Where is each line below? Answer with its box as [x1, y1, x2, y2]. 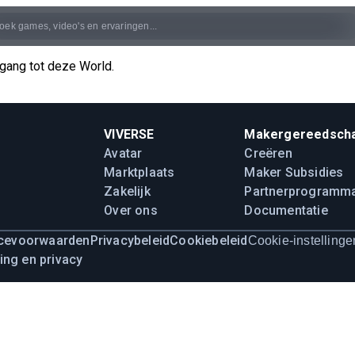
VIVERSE [104, 127, 155, 142]
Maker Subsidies [244, 165, 344, 180]
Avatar [104, 146, 143, 161]
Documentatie [244, 203, 328, 218]
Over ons [104, 203, 158, 218]
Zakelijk [104, 184, 151, 199]
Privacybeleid [90, 233, 170, 248]
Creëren [244, 146, 292, 161]
